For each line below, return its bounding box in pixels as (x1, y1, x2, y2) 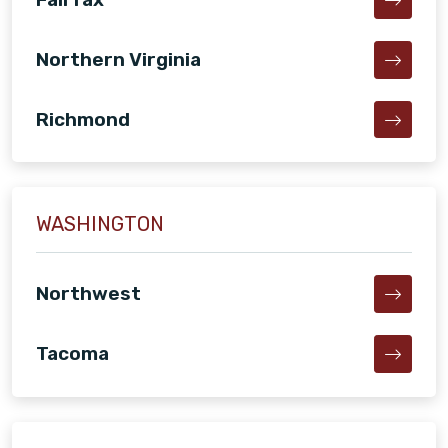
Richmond (36, 107, 130, 131)
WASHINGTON (36, 212, 164, 237)
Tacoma (36, 342, 109, 366)
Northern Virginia (36, 47, 201, 71)
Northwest (36, 282, 141, 306)
